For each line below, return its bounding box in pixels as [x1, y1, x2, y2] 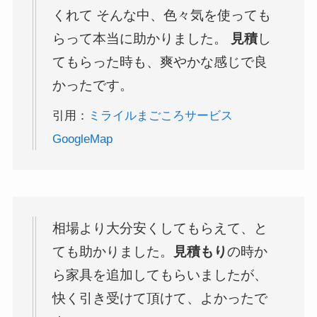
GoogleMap [52, 132, 113, 146]
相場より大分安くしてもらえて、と [52, 221, 268, 236]
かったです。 [52, 77, 134, 93]
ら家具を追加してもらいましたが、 [52, 267, 268, 283]
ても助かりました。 [52, 244, 174, 260]
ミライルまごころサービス [88, 108, 234, 122]
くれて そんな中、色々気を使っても [52, 7, 272, 23]
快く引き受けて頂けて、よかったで [52, 291, 268, 306]
